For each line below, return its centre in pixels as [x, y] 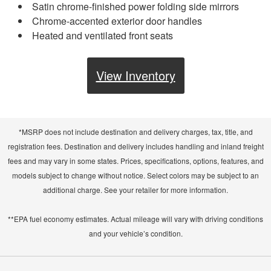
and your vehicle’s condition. [135, 233]
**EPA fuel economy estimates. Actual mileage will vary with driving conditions [135, 218]
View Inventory [135, 75]
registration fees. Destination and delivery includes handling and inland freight [135, 146]
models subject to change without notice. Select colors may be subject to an [135, 175]
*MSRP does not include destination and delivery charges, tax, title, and [135, 131]
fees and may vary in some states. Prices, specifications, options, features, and [135, 160]
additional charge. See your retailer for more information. [135, 189]
